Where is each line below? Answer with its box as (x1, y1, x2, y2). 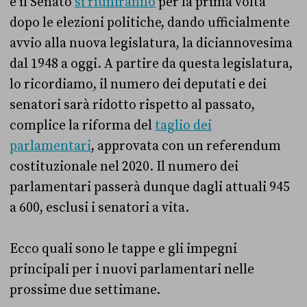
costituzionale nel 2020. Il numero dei (10, 158, 238, 175)
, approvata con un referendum (91, 138, 281, 155)
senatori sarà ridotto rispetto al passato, (10, 97, 255, 114)
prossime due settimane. (10, 282, 160, 299)
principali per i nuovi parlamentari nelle (10, 261, 254, 278)
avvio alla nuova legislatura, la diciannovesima (10, 35, 293, 52)
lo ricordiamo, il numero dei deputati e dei (10, 76, 267, 93)
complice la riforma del (10, 117, 155, 134)
